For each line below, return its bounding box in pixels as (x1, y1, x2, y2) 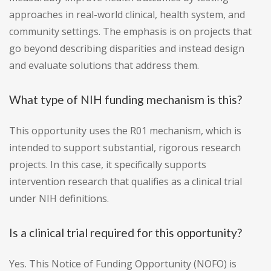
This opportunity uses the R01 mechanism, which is (9, 124, 241, 138)
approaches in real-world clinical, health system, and (9, 8, 245, 22)
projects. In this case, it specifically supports (9, 158, 206, 172)
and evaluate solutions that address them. (9, 59, 199, 73)
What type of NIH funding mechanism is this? (9, 93, 242, 107)
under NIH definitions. (9, 192, 109, 206)
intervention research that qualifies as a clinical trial (9, 175, 242, 189)
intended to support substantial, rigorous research (9, 141, 241, 155)
